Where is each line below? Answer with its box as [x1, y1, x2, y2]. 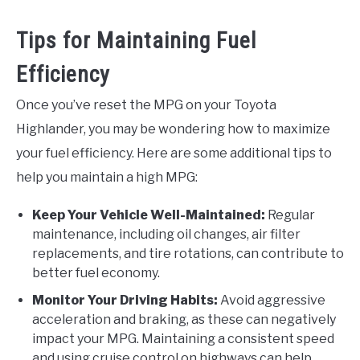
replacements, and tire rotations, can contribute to [32, 245, 344, 261]
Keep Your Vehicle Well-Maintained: [32, 207, 265, 223]
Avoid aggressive [218, 292, 325, 308]
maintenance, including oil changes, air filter [32, 226, 301, 242]
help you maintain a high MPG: [16, 169, 198, 185]
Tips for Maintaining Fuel [16, 27, 256, 54]
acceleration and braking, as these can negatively [32, 311, 336, 327]
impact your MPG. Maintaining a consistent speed [32, 330, 334, 346]
